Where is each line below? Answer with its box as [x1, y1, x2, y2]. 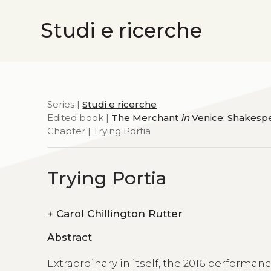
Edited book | [47, 111, 112, 123]
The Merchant [111, 111, 181, 123]
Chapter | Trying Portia [47, 125, 151, 137]
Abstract [47, 231, 93, 244]
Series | [47, 98, 83, 110]
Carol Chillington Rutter [56, 207, 183, 220]
